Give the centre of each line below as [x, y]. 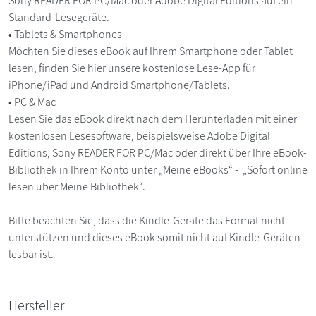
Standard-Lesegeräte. [60, 17]
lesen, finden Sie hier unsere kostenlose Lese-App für [132, 68]
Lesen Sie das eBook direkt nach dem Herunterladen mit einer [153, 119]
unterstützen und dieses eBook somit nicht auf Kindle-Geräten [154, 237]
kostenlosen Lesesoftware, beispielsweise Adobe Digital [139, 135]
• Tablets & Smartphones [66, 34]
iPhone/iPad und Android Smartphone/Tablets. [120, 85]
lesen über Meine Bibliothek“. [77, 186]
